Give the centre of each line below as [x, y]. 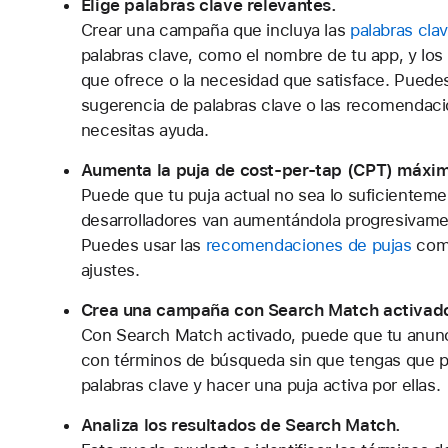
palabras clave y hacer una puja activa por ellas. [260, 385]
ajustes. [110, 270]
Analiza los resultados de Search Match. [241, 425]
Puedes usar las [143, 245]
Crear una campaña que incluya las [215, 30]
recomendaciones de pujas [308, 245]
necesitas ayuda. [144, 130]
